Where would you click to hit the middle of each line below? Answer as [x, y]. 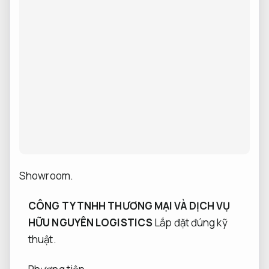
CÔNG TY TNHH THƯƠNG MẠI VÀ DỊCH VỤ [129, 205]
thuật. [42, 239]
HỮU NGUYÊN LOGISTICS [90, 222]
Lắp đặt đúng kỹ [191, 222]
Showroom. [46, 175]
